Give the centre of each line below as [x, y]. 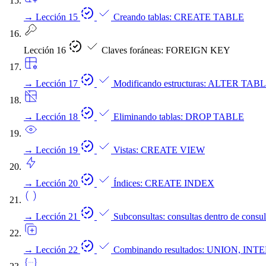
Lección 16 [46, 50]
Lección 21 [58, 216]
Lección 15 [58, 17]
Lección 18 [58, 117]
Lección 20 [58, 183]
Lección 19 [58, 150]
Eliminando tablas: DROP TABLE [179, 117]
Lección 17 [58, 83]
